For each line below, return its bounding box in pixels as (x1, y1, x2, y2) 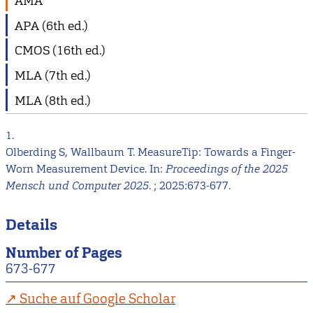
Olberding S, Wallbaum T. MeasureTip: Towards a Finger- (6, 145, 296, 160)
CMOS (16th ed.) (15, 42, 105, 59)
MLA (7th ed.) (15, 66, 91, 83)
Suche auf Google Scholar (20, 289, 175, 307)
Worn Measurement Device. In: (6, 161, 166, 177)
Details (6, 214, 57, 235)
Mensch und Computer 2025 (6, 178, 149, 194)
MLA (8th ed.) (15, 92, 91, 108)
